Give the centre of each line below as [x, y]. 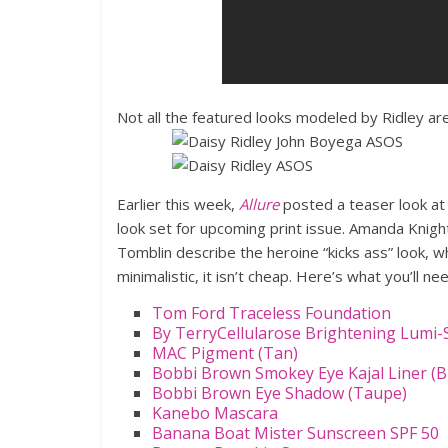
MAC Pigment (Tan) [225, 353]
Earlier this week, [178, 204]
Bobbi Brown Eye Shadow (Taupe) [279, 393]
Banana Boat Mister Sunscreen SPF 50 [295, 433]
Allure [259, 204]
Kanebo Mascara [215, 413]
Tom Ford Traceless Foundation [271, 313]
